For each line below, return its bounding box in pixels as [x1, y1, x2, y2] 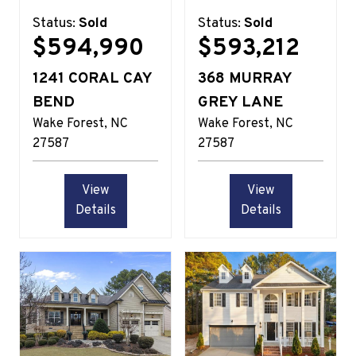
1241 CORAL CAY [33, 68, 152, 88]
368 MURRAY [198, 68, 292, 88]
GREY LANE [198, 92, 283, 112]
